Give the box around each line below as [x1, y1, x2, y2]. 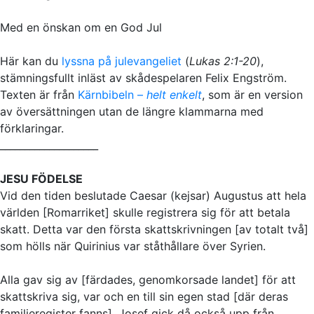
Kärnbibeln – [78, 87, 146, 102]
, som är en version [202, 87, 303, 102]
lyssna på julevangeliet [62, 53, 182, 68]
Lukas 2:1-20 [189, 53, 257, 68]
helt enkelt [146, 87, 202, 102]
